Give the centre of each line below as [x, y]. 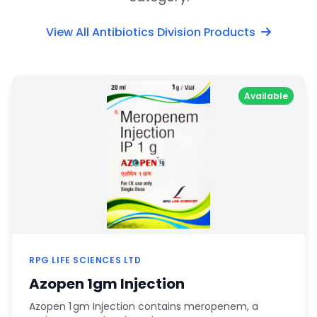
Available [266, 96]
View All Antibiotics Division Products [152, 32]
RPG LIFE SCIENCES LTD [85, 260]
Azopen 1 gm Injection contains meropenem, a [144, 306]
